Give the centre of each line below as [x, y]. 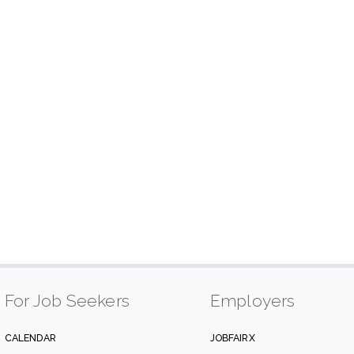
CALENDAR [30, 338]
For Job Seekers [67, 301]
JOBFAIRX [232, 338]
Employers [252, 301]
